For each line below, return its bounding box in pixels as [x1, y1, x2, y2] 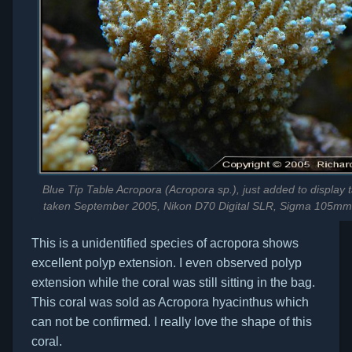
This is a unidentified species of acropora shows [31, 236, 299, 250]
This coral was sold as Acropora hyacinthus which [31, 295, 309, 309]
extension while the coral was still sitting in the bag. [31, 275, 315, 289]
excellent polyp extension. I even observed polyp [31, 255, 302, 269]
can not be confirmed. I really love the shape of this [31, 314, 312, 328]
